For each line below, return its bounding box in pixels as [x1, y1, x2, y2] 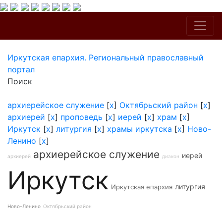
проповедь [60, 112, 103, 122]
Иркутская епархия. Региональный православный [7, 53, 204, 62]
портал [7, 64, 35, 74]
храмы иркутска [107, 124, 172, 134]
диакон [162, 153, 179, 159]
